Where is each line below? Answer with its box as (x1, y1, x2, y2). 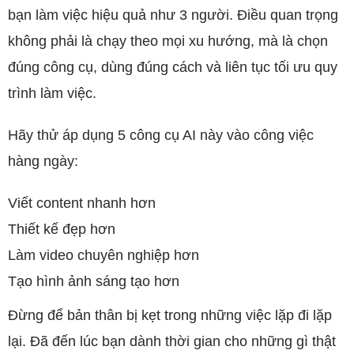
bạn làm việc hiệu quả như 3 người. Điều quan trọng (8, 7, 338, 23)
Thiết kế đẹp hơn (8, 221, 115, 237)
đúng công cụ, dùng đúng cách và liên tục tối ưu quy (8, 59, 337, 75)
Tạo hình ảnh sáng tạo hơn (8, 273, 179, 289)
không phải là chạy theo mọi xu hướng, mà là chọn (8, 33, 328, 49)
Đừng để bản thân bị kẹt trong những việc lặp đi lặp (8, 307, 332, 323)
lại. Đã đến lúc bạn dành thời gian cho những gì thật (8, 333, 336, 349)
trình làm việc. (8, 85, 96, 101)
